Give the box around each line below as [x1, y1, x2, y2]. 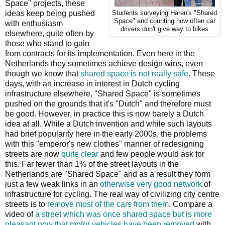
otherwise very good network [100, 179, 202, 188]
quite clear [61, 149, 98, 158]
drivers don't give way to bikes [121, 25, 208, 33]
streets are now [5, 149, 61, 158]
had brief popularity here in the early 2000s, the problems [5, 129, 207, 138]
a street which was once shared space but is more [35, 209, 212, 218]
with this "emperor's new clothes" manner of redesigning [5, 139, 204, 148]
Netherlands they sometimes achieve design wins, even [5, 59, 203, 68]
